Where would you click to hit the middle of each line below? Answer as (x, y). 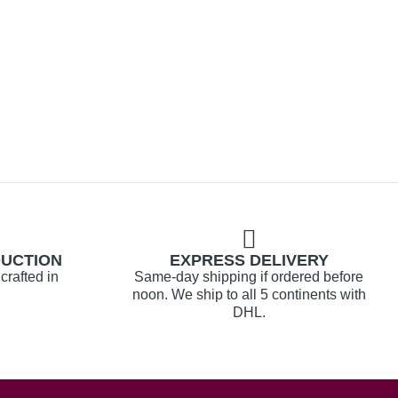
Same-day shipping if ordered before (249, 277)
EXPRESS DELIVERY (249, 261)
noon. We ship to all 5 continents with (249, 295)
